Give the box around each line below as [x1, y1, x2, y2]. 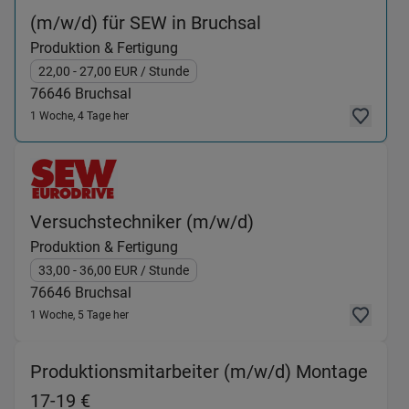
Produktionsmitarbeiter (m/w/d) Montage [30, 361, 368, 383]
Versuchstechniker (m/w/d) [30, 211, 254, 233]
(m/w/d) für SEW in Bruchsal [30, 12, 261, 34]
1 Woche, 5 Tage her [30, 309, 129, 321]
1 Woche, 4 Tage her [30, 110, 129, 122]
